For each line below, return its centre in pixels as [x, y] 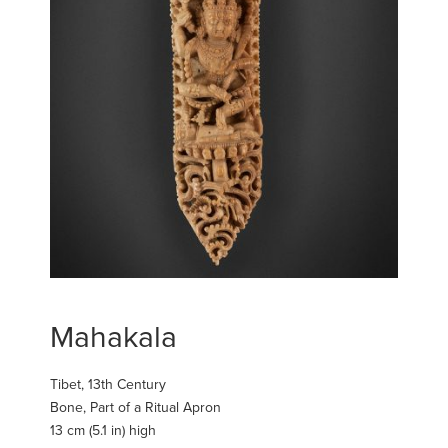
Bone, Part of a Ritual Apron [135, 407]
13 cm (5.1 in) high [103, 430]
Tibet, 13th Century [108, 384]
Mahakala [113, 337]
